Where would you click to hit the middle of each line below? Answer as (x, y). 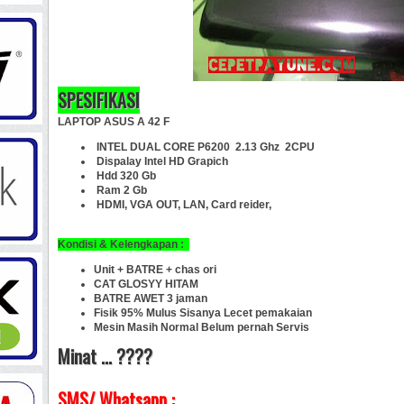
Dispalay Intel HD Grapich (161, 161)
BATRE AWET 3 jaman (151, 298)
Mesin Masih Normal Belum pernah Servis (202, 327)
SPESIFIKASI (99, 100)
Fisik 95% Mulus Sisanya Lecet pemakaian (203, 312)
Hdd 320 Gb (125, 175)
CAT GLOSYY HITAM (146, 284)
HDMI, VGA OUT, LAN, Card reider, (183, 204)
